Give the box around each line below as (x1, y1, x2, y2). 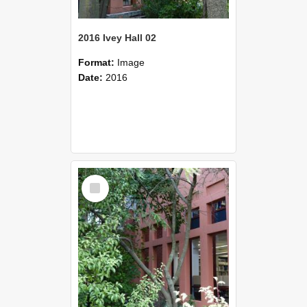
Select (84, 173, 111, 185)
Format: (78, 56, 117, 68)
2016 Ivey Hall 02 (78, 32, 156, 43)
